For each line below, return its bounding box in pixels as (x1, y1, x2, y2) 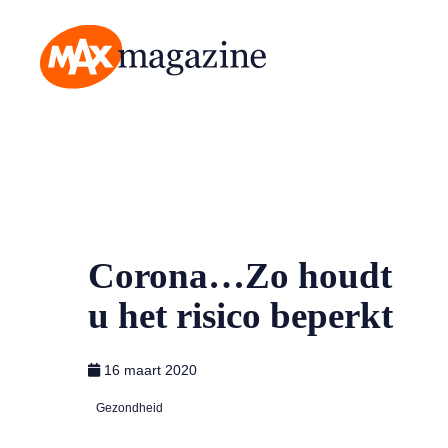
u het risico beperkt (88, 294, 393, 336)
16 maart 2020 (104, 361, 197, 378)
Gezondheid (96, 400, 163, 415)
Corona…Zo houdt (88, 254, 392, 296)
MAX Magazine (37, 91, 141, 108)
